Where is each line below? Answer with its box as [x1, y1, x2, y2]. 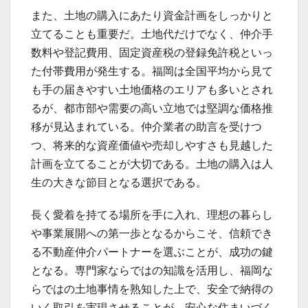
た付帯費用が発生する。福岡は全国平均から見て [31, 65, 273, 77]
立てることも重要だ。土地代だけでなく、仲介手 [31, 27, 273, 40]
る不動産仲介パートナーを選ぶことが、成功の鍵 [31, 245, 273, 258]
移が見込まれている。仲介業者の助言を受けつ [31, 120, 262, 133]
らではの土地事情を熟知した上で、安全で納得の [31, 283, 273, 295]
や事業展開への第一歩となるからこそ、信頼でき [31, 227, 273, 239]
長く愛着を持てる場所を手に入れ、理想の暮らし [31, 208, 273, 221]
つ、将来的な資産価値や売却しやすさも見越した [31, 139, 273, 151]
